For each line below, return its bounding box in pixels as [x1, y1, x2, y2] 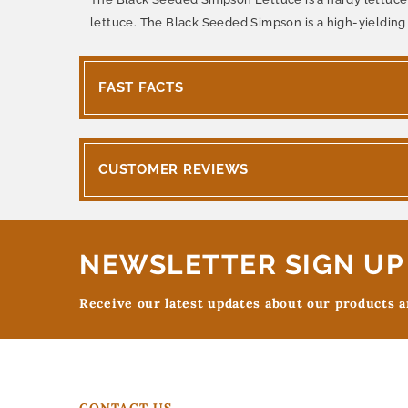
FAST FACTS [98, 78, 184, 96]
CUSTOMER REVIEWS [98, 160, 249, 178]
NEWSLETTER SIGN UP [79, 248, 404, 280]
